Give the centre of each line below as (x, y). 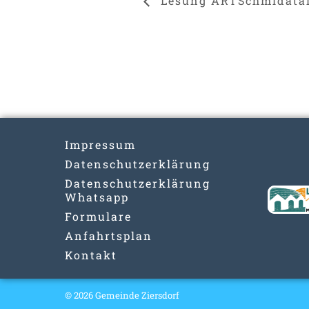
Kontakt (91, 255)
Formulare (98, 216)
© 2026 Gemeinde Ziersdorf (122, 296)
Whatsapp (97, 197)
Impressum (100, 144)
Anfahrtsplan (109, 235)
